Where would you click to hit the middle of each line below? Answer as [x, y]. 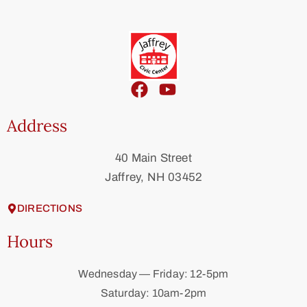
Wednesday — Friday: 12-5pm [153, 274]
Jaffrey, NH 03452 [153, 177]
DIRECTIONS [50, 208]
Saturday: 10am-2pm [153, 293]
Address [37, 126]
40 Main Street [153, 158]
